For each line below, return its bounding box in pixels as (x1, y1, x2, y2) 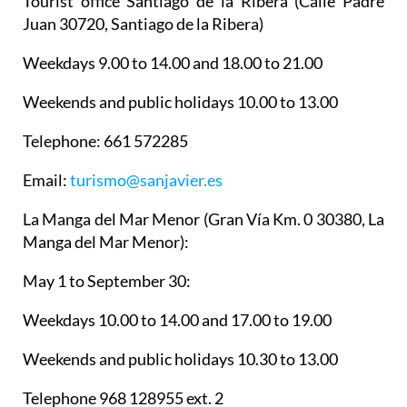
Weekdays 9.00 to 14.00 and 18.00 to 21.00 (23, 52, 323, 73)
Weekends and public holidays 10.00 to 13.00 (23, 91, 338, 112)
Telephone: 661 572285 (23, 130, 188, 151)
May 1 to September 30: (23, 270, 191, 291)
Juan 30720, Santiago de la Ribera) (23, 13, 263, 34)
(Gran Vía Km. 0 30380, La (200, 208, 385, 229)
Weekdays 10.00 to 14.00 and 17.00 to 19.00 (23, 309, 332, 330)
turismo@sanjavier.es (70, 169, 223, 190)
